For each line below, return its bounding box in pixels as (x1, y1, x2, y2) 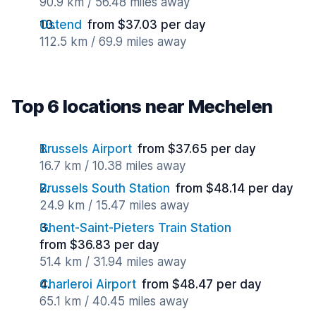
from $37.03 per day (87, 18, 206, 32)
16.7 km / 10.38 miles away (39, 159, 186, 173)
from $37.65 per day (138, 142, 256, 156)
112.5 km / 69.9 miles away (39, 35, 186, 49)
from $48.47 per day (142, 277, 262, 291)
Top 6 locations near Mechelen (11, 95, 273, 117)
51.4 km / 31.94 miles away (39, 255, 186, 269)
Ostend (39, 18, 82, 32)
